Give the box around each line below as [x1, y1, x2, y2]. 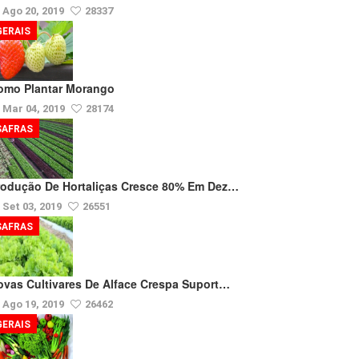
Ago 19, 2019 [2, 298, 67, 310]
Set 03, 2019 [2, 200, 64, 212]
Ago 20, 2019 [2, 5, 67, 17]
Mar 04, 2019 [2, 103, 67, 115]
